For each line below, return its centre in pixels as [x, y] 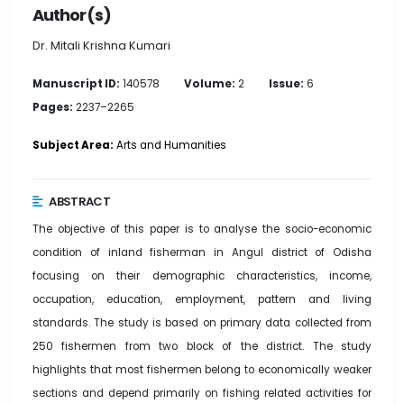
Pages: [53, 108]
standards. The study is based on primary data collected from [202, 323]
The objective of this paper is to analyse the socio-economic [202, 230]
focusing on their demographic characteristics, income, [202, 276]
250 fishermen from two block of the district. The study [202, 347]
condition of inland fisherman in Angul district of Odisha [202, 253]
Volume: [210, 84]
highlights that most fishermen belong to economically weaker [202, 370]
